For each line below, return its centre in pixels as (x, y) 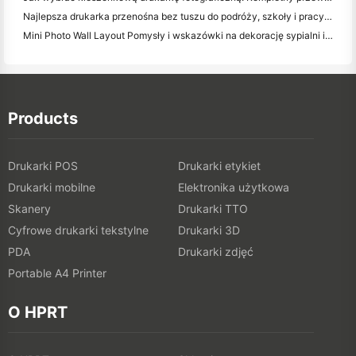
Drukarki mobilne (52, 188)
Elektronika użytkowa (234, 188)
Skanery (29, 209)
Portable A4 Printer (57, 273)
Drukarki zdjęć (216, 252)
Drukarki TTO (213, 209)
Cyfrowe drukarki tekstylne (78, 230)
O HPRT (38, 313)
